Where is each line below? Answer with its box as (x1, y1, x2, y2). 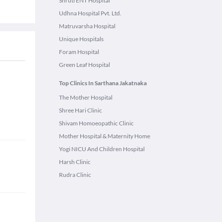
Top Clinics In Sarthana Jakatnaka (59, 79, 147, 87)
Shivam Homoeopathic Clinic (59, 119, 134, 127)
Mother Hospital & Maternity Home (59, 132, 150, 140)
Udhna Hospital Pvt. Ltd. (59, 9, 121, 17)
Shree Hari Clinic (59, 107, 102, 114)
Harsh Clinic (59, 158, 91, 166)
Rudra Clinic (59, 171, 91, 178)
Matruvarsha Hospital (59, 22, 115, 30)
